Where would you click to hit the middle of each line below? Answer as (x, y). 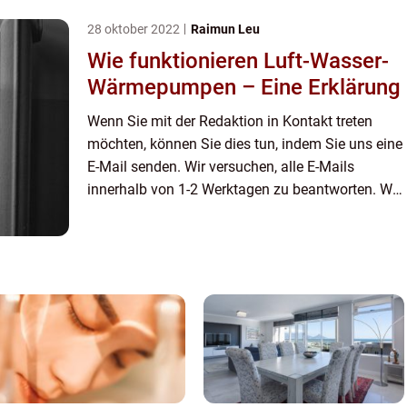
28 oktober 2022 (135, 30)
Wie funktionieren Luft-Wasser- (238, 61)
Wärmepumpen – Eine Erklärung (244, 88)
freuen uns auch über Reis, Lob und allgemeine (237, 213)
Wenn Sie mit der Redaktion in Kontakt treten (230, 122)
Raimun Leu (225, 30)
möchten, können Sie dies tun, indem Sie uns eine (245, 144)
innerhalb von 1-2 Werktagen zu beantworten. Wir (244, 190)
